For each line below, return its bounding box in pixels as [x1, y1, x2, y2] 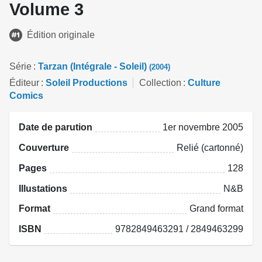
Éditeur [9, 78, 39, 88]
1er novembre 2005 [163, 122, 243, 133]
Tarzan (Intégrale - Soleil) [38, 61, 149, 71]
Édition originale [27, 29, 95, 40]
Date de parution [19, 122, 92, 133]
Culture [188, 78, 220, 88]
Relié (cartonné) [177, 142, 243, 153]
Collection [139, 78, 181, 88]
